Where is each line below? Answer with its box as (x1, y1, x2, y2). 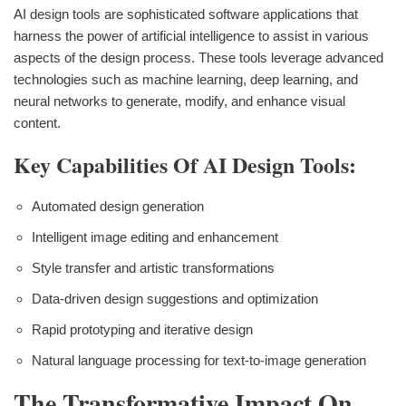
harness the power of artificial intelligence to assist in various (14, 27, 369, 43)
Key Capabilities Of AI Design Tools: (14, 148, 356, 180)
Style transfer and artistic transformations (32, 259, 275, 275)
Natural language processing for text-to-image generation (32, 352, 366, 368)
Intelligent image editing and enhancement (32, 228, 278, 245)
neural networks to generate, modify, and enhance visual (14, 92, 345, 109)
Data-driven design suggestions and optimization (32, 290, 318, 306)
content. (14, 114, 61, 130)
